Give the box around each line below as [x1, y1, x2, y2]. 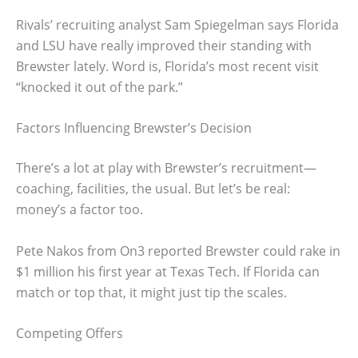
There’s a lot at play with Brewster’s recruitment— [16, 159, 316, 177]
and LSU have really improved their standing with [16, 36, 312, 54]
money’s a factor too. [16, 201, 143, 219]
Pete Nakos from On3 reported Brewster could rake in [16, 241, 340, 260]
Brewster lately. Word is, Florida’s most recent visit [16, 57, 319, 75]
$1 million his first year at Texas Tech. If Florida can [16, 262, 320, 280]
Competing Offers [16, 324, 123, 343]
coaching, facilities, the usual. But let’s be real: [16, 180, 290, 198]
